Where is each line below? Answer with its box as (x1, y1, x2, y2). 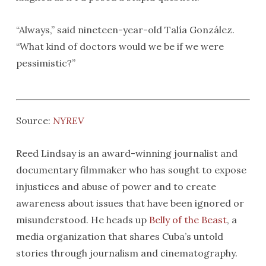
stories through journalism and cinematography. (15, 246, 237, 259)
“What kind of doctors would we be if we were (15, 40, 224, 52)
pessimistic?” (15, 56, 75, 69)
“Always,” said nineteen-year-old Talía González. (15, 23, 235, 36)
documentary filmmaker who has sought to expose (15, 163, 246, 176)
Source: (15, 114, 53, 126)
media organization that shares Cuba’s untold (15, 230, 223, 242)
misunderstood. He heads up (15, 213, 149, 226)
